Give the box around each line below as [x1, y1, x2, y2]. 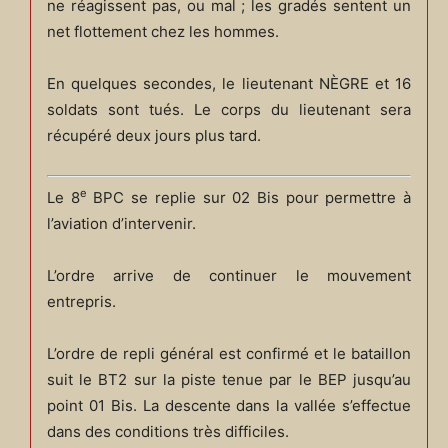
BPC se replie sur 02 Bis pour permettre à [86, 187, 412, 207]
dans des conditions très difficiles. [46, 421, 289, 441]
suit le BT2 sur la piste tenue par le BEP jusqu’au [46, 369, 412, 389]
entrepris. [46, 291, 116, 311]
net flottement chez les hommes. [46, 22, 279, 42]
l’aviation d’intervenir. [46, 213, 196, 233]
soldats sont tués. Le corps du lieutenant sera [46, 100, 412, 120]
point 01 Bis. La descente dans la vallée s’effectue [46, 395, 412, 415]
